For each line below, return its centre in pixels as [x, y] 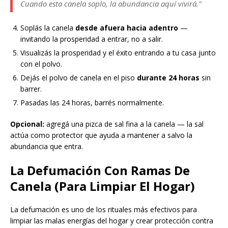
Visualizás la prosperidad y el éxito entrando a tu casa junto [118, 53]
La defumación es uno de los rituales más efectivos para [104, 210]
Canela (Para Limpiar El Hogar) [103, 186]
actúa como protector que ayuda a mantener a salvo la [101, 135]
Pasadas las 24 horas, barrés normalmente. [92, 103]
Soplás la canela [48, 28]
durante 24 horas [168, 78]
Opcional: [27, 124]
